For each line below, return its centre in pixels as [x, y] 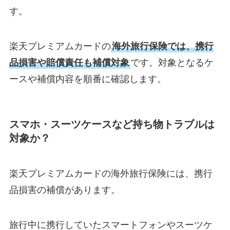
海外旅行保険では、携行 [162, 46]
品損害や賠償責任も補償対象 [69, 62]
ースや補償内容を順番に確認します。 [88, 79]
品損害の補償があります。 [64, 190]
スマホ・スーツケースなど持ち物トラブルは [112, 124]
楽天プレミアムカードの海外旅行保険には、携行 [111, 174]
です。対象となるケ [172, 62]
